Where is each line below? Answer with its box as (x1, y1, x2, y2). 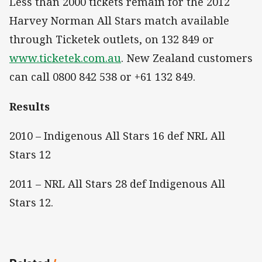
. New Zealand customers (121, 51, 253, 65)
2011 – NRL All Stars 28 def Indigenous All (9, 176, 225, 191)
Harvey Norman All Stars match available (9, 13, 229, 28)
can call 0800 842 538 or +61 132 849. (9, 70, 195, 84)
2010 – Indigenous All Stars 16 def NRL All (9, 128, 225, 143)
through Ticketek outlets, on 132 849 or (9, 32, 214, 47)
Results (9, 99, 50, 113)
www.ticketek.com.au (9, 51, 121, 65)
